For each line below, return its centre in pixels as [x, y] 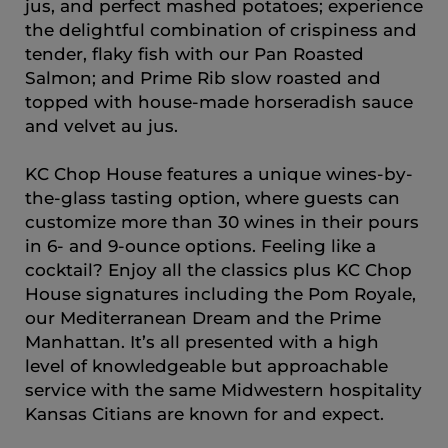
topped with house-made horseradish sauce [219, 101]
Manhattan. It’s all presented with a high [202, 341]
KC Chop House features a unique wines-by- [219, 173]
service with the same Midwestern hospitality [223, 389]
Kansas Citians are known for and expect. [204, 413]
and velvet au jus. [101, 125]
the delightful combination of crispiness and [221, 29]
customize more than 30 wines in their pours [222, 221]
